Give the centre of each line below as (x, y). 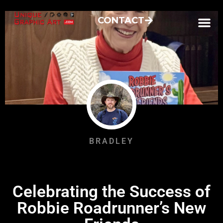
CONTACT (121, 20)
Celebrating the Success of (111, 191)
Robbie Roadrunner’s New (111, 208)
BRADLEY (111, 141)
